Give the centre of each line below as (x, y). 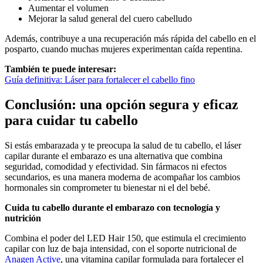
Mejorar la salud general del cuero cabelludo (110, 18)
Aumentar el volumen (68, 8)
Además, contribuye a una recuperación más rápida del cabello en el (130, 38)
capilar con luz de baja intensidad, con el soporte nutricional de (121, 248)
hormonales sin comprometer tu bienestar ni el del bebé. (107, 187)
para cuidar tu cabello (71, 120)
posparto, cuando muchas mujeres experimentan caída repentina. (124, 49)
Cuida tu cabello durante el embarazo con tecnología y (112, 207)
